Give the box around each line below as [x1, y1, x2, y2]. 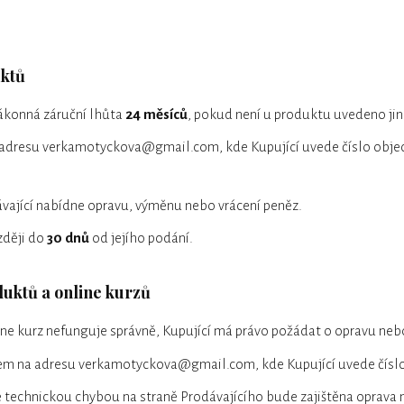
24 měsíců [125, 106, 188, 122]
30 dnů [47, 230, 89, 246]
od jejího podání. [89, 230, 193, 246]
